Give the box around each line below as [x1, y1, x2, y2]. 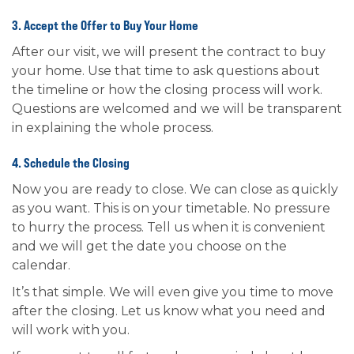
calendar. [12, 258, 70, 273]
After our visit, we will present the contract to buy [12, 44, 326, 59]
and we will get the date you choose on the [12, 239, 287, 254]
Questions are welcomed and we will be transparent [12, 101, 342, 116]
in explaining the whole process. [12, 120, 213, 135]
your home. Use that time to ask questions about [12, 63, 320, 78]
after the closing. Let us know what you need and [12, 303, 326, 318]
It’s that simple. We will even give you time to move [12, 284, 333, 299]
